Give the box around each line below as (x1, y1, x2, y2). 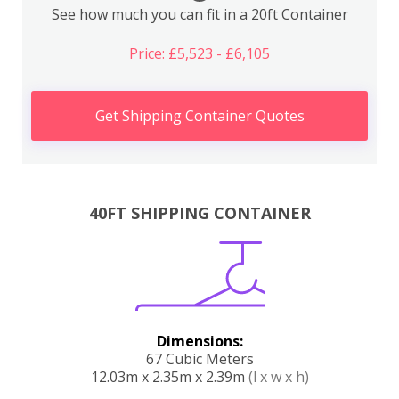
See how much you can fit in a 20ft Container (51, 4, 348, 24)
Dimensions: (156, 330, 243, 351)
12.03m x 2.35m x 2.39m (90, 366, 248, 387)
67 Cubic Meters (145, 348, 254, 369)
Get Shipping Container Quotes (94, 106, 305, 126)
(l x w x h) (248, 366, 309, 387)
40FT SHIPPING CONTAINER (88, 201, 311, 224)
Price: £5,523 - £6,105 (129, 44, 270, 63)
